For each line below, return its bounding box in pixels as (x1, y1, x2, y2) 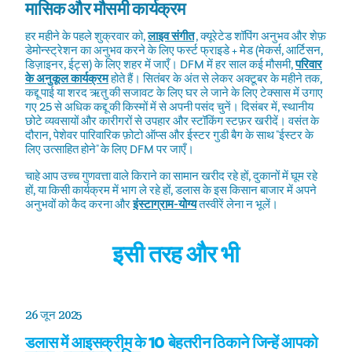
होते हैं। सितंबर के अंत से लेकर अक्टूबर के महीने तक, (108, 71, 322, 86)
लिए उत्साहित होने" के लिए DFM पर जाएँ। (25, 141, 194, 157)
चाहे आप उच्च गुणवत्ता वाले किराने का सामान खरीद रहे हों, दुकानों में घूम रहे (25, 168, 317, 184)
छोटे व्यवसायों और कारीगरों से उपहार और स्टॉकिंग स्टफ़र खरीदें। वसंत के (25, 113, 319, 129)
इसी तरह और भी (112, 240, 240, 271)
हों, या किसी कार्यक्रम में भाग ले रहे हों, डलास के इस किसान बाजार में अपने (25, 182, 317, 198)
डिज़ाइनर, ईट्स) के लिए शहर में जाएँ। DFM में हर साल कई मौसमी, (25, 57, 295, 72)
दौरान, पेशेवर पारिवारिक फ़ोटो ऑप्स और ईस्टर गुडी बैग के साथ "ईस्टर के (25, 127, 313, 143)
